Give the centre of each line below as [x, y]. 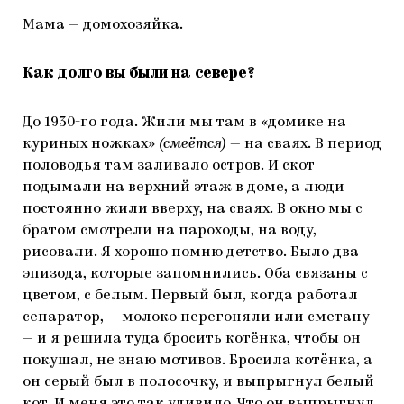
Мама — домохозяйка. [103, 26]
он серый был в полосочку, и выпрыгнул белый [198, 383]
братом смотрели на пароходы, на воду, [170, 231]
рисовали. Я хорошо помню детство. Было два [191, 253]
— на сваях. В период [304, 145]
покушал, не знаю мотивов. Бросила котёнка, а [197, 361]
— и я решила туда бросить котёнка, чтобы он [192, 340]
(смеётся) [193, 145]
